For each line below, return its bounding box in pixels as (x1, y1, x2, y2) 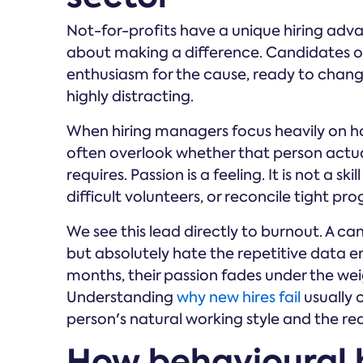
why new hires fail (177, 288, 301, 307)
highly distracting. (66, 87, 194, 106)
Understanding (66, 288, 177, 307)
